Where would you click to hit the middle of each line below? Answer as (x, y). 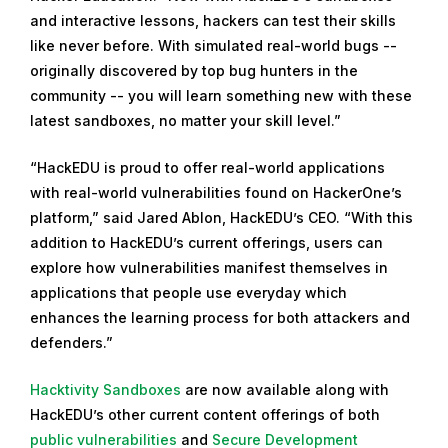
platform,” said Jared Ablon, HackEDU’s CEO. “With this (221, 218)
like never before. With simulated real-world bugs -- (213, 45)
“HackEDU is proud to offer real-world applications (207, 168)
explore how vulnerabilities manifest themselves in (209, 268)
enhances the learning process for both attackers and (220, 318)
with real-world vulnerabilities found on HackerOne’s (216, 193)
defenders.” (71, 343)
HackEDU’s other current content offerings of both (205, 415)
